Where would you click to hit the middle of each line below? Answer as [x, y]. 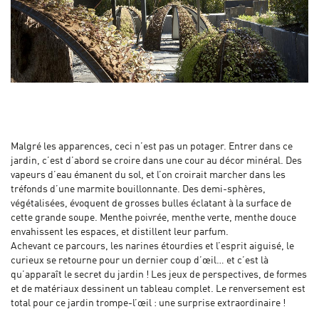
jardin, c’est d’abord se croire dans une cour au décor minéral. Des [156, 161]
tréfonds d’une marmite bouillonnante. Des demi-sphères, [138, 190]
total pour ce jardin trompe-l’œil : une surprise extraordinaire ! [148, 304]
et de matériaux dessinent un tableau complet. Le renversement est [158, 289]
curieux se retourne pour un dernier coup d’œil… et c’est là [140, 261]
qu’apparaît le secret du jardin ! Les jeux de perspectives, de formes [159, 275]
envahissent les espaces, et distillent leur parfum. [120, 232]
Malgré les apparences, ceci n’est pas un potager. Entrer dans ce [152, 147]
